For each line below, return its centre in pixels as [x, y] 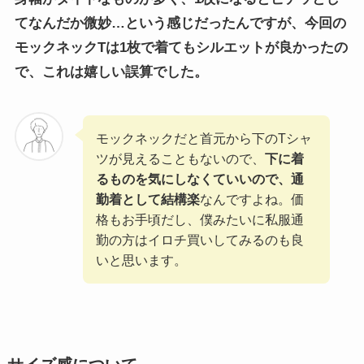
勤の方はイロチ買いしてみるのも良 [200, 239]
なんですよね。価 [252, 199]
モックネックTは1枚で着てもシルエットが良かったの [181, 47]
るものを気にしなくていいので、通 [200, 178]
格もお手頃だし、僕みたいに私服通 [200, 219]
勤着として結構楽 [148, 199]
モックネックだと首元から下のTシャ [204, 138]
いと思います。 [142, 260]
